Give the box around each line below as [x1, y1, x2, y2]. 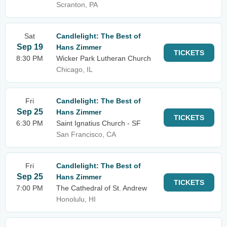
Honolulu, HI [56, 195, 96, 203]
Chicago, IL [56, 65, 93, 73]
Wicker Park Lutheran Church [56, 54, 151, 62]
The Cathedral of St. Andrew [56, 184, 147, 192]
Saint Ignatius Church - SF [56, 119, 141, 127]
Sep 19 [16, 43, 43, 51]
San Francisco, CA [56, 130, 116, 138]
